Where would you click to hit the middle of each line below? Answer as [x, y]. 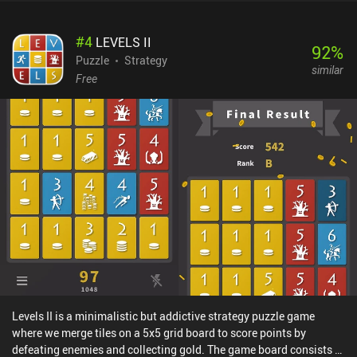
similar [327, 70]
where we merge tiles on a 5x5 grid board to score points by [159, 333]
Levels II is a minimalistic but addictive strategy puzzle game [163, 316]
